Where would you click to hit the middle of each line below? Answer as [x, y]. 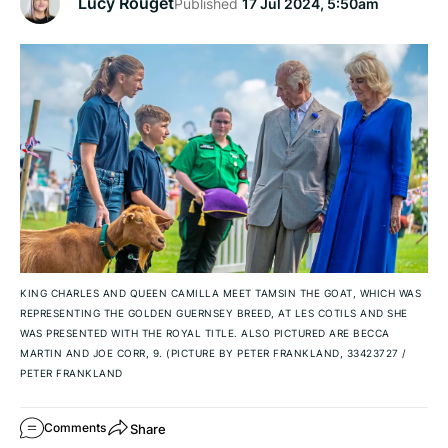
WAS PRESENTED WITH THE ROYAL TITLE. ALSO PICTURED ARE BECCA [205, 333]
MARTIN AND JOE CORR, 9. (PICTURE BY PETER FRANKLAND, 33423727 [211, 353]
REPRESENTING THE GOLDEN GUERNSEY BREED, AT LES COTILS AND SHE [214, 313]
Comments [75, 428]
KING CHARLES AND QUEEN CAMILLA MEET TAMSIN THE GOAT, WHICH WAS [220, 293]
